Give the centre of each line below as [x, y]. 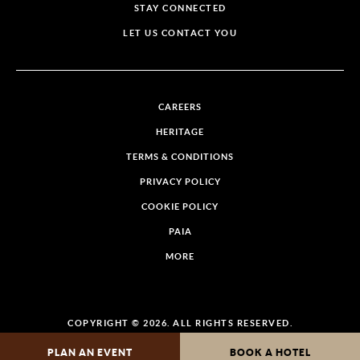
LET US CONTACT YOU [180, 33]
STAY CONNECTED [180, 8]
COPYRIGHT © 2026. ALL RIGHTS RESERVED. [180, 323]
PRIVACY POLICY [180, 181]
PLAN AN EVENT [90, 352]
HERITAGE [180, 131]
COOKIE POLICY [180, 206]
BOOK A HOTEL [270, 352]
